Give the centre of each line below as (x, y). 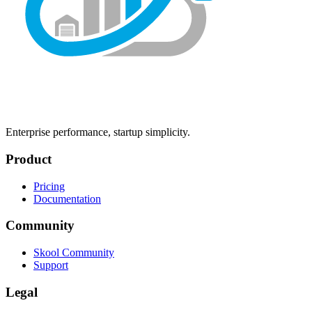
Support (51, 265)
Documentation (67, 198)
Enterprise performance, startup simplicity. (98, 132)
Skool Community (74, 252)
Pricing (49, 186)
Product (29, 159)
